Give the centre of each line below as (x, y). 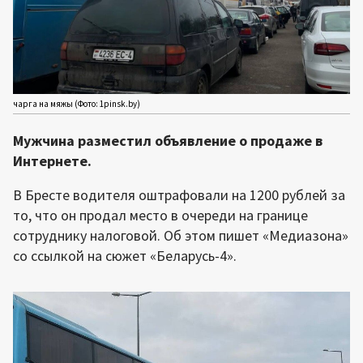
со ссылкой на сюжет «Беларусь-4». (125, 256)
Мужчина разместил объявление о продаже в (168, 141)
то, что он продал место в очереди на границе (160, 216)
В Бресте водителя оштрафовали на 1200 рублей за (179, 195)
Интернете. (52, 161)
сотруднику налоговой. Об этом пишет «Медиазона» (181, 236)
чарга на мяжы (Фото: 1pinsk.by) (77, 104)
